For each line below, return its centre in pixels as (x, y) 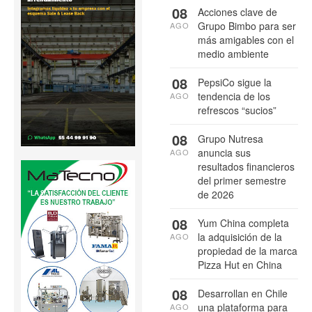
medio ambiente (233, 53)
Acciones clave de (237, 11)
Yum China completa (243, 223)
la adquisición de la (240, 236)
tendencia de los (234, 96)
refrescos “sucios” (237, 110)
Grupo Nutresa (231, 138)
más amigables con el (246, 39)
